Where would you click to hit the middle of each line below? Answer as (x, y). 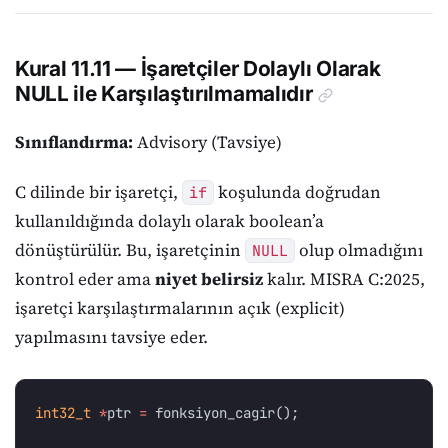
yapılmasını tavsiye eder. (111, 336)
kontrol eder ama (85, 278)
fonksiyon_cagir (215, 413)
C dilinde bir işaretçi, (98, 191)
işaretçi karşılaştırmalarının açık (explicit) (180, 307)
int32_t (63, 413)
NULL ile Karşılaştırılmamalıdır (164, 94)
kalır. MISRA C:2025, (344, 278)
